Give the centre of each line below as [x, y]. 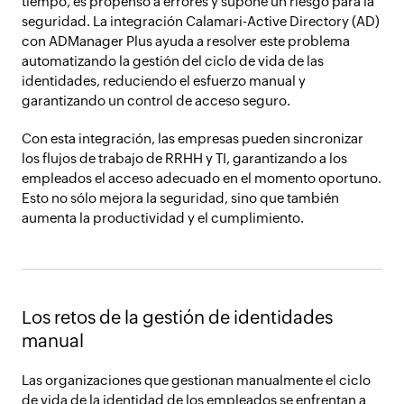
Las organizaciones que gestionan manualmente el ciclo [196, 380]
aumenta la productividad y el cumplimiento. [163, 218]
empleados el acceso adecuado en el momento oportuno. [202, 178]
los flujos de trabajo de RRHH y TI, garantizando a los [184, 158]
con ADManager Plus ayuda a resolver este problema [186, 41]
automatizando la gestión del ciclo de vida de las [173, 61]
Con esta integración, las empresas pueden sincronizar [193, 138]
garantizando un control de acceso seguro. [156, 101]
